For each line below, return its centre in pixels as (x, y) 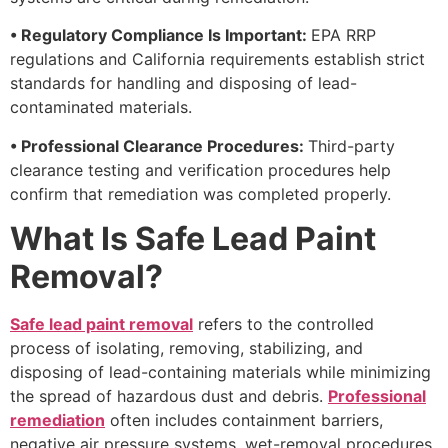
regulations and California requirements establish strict (217, 59)
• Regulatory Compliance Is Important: (160, 35)
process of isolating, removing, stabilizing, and (186, 348)
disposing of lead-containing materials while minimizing (220, 372)
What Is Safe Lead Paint (193, 239)
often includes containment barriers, (244, 420)
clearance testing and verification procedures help (200, 169)
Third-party (351, 145)
